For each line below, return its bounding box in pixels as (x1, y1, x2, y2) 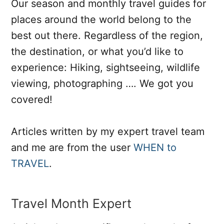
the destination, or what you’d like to (11, 45, 183, 58)
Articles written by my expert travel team (11, 125, 204, 138)
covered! (11, 93, 52, 106)
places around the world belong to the (11, 13, 191, 26)
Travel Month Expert (11, 196, 131, 211)
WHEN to (133, 141, 176, 154)
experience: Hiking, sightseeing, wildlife (11, 61, 200, 74)
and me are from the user (11, 141, 133, 154)
